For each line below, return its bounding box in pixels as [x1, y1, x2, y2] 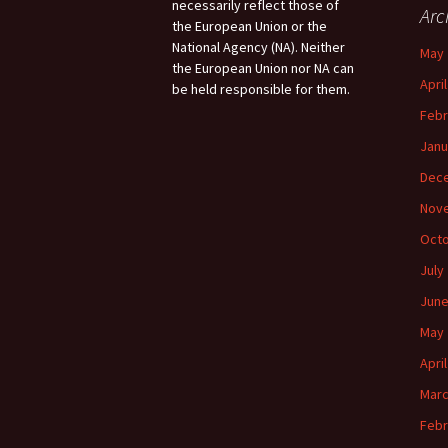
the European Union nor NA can [172, 59, 354, 78]
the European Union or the [172, 17, 327, 36]
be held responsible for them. [172, 80, 350, 99]
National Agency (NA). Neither [172, 38, 345, 57]
